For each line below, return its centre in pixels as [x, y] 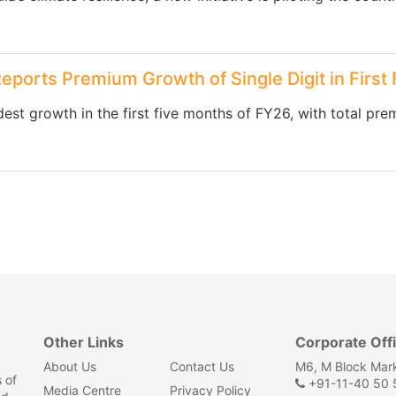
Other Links [84, 342]
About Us [70, 366]
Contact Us [202, 366]
